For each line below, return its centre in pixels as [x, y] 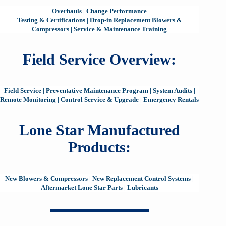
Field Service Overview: [100, 59]
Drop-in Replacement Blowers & [136, 20]
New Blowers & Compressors [47, 178]
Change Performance [117, 11]
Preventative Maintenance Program [97, 91]
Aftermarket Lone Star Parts [81, 187]
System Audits [172, 91]
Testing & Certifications [51, 20]
